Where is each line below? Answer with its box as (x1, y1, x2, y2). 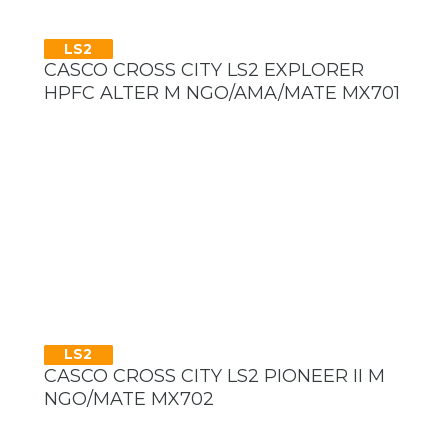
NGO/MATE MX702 (44, 387, 214, 410)
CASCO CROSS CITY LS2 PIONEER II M (44, 364, 385, 387)
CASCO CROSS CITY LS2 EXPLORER (44, 59, 364, 82)
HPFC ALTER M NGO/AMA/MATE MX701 (44, 82, 400, 105)
